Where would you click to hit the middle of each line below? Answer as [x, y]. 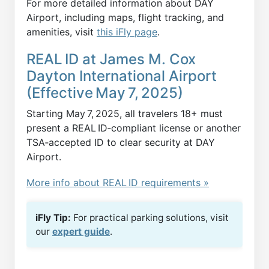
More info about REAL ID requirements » [118, 183]
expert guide [81, 231]
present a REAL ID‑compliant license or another [134, 128]
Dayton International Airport [122, 76]
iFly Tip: [53, 217]
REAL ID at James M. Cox [111, 59]
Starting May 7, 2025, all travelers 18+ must [125, 114]
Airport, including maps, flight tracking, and [125, 18]
